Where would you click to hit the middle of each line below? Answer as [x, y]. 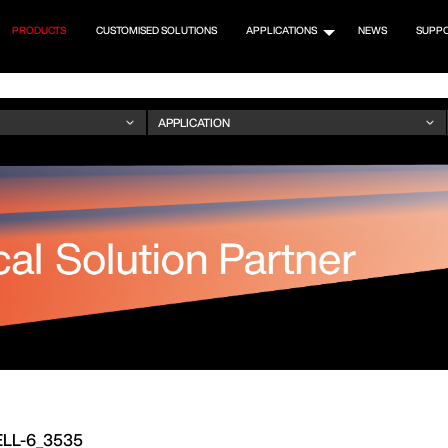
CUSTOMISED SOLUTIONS [156, 29]
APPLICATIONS [281, 29]
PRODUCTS [39, 29]
